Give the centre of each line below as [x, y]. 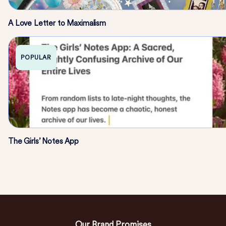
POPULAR [36, 58]
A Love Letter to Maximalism [57, 23]
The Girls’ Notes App [43, 141]
